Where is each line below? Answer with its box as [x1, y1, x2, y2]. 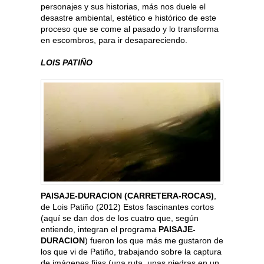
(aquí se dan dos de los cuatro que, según [41, 213, 199, 223]
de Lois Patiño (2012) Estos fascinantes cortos [41, 202, 214, 212]
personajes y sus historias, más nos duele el [41, 2, 206, 12]
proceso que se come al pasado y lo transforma [41, 24, 219, 34]
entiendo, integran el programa [41, 225, 159, 235]
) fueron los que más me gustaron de [85, 236, 223, 246]
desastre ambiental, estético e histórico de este [41, 13, 216, 23]
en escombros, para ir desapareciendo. [41, 35, 187, 45]
